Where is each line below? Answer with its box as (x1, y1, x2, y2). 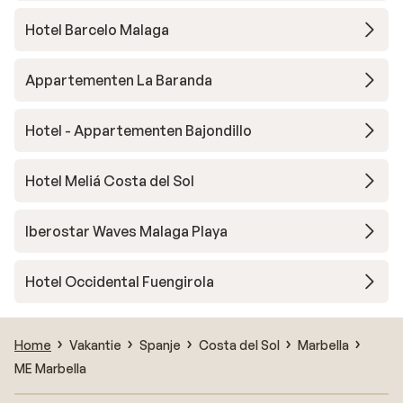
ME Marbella (14, 360, 86, 376)
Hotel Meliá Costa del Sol (25, 172, 194, 190)
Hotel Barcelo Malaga (25, 21, 169, 39)
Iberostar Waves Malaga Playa (25, 222, 228, 240)
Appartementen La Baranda (25, 71, 212, 89)
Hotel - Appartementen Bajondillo (25, 121, 252, 139)
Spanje (139, 336, 181, 353)
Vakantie (69, 336, 121, 353)
